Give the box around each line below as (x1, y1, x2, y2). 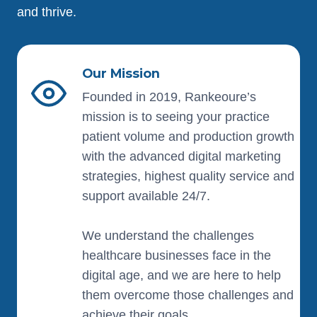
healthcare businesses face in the (82, 248, 271, 263)
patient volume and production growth (82, 129, 294, 144)
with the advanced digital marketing (82, 149, 281, 163)
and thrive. (17, 5, 76, 19)
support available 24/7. (82, 189, 210, 203)
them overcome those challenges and (82, 288, 294, 302)
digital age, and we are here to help (82, 268, 281, 282)
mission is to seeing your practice (82, 110, 270, 124)
